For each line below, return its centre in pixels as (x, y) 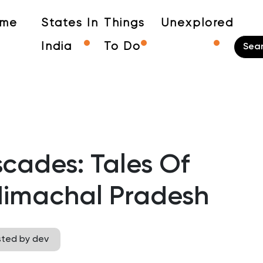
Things (124, 23)
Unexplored (197, 23)
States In (70, 23)
